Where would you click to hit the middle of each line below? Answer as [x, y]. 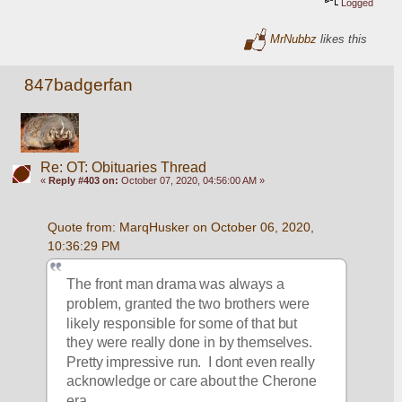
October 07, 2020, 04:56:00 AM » [191, 180]
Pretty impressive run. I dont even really [191, 362]
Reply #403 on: [83, 180]
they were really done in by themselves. [192, 342]
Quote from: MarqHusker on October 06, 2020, [180, 227]
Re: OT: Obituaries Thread [123, 167]
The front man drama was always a [175, 284]
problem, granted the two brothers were [188, 304]
